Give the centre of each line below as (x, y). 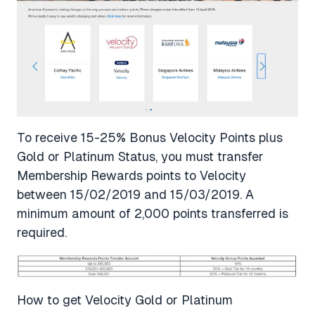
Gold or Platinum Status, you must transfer (140, 156)
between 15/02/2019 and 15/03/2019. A (135, 194)
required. (42, 232)
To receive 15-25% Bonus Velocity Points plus (150, 137)
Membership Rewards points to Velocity (131, 175)
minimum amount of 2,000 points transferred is (153, 213)
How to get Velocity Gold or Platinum (125, 300)
